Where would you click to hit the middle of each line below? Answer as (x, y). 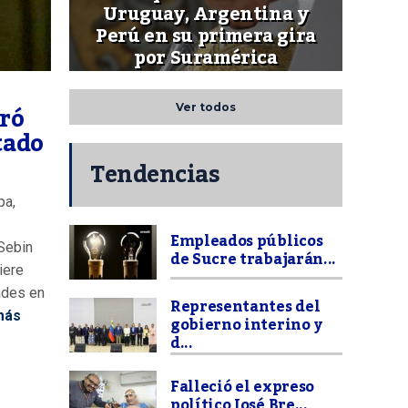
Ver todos (206, 107)
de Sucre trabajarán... (253, 260)
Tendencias (155, 175)
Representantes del (245, 307)
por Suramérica (206, 59)
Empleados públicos (247, 242)
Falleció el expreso (242, 388)
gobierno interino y (246, 326)
